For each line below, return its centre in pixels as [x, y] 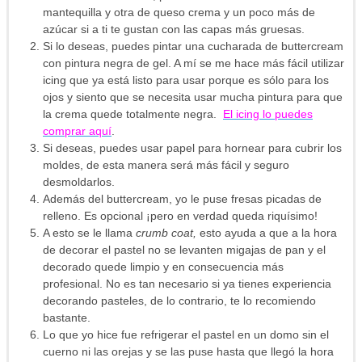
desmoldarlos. [79, 182]
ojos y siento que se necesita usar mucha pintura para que [193, 97]
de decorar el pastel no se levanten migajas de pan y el [184, 250]
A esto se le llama [89, 233]
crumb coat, [166, 233]
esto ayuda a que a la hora [267, 233]
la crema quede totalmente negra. [133, 114]
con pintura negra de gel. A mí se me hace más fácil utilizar [194, 63]
